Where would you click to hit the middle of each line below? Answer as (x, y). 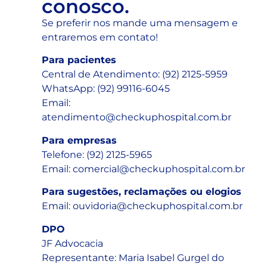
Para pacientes (79, 60)
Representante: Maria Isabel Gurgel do (133, 257)
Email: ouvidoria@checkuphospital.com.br (142, 206)
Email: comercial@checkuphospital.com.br (143, 169)
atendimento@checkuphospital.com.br (136, 117)
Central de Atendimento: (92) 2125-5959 (135, 74)
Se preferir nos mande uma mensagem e (140, 23)
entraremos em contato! (100, 37)
